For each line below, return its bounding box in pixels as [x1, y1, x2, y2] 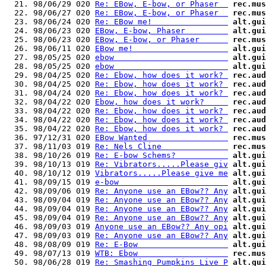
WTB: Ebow [95, 249, 228, 258]
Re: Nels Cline [95, 142, 228, 151]
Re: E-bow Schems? [95, 151, 228, 160]
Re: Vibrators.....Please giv [95, 160, 228, 169]
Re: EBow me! [95, 17, 228, 26]
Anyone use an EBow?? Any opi [95, 222, 228, 231]
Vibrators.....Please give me [95, 169, 228, 178]
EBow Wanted [95, 133, 228, 142]
